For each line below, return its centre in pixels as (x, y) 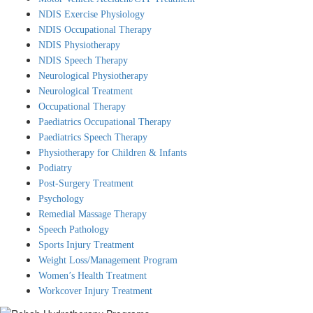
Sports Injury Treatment (86, 245)
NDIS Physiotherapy (79, 45)
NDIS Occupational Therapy (95, 30)
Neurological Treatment (86, 91)
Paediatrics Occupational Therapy (105, 122)
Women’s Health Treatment (93, 276)
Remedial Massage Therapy (93, 214)
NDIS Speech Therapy (83, 60)
